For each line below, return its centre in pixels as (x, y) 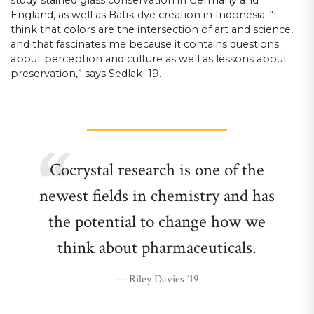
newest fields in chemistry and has (157, 196)
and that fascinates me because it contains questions (145, 44)
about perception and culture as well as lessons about (149, 59)
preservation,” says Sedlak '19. (86, 73)
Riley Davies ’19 (164, 279)
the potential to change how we (157, 221)
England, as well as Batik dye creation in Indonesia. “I (144, 14)
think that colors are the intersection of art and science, (152, 29)
